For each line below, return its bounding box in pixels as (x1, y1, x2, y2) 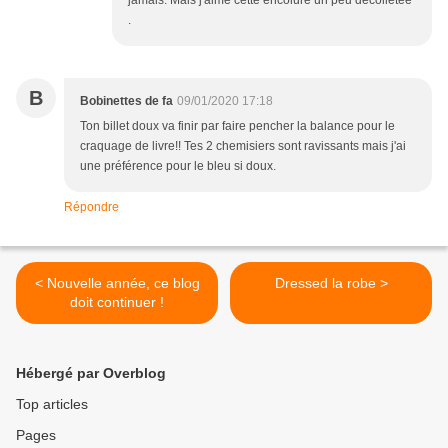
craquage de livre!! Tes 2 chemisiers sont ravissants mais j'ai (80, 139, 406, 154)
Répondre (64, 200, 119, 215)
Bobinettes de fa (80, 94, 173, 109)
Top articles (16, 396, 88, 413)
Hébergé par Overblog (16, 365, 166, 382)
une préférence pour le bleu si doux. (80, 159, 276, 174)
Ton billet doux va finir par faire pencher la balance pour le (80, 119, 395, 134)
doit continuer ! (70, 294, 164, 311)
